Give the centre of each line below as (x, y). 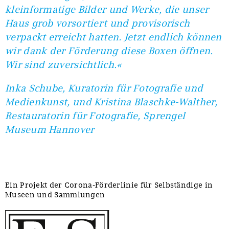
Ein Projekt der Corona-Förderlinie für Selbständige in (109, 185)
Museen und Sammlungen (55, 194)
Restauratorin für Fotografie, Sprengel (95, 116)
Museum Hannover (50, 129)
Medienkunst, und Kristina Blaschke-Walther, (111, 102)
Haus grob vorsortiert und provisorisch (98, 23)
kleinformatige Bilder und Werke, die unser (107, 9)
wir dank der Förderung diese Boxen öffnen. (109, 51)
